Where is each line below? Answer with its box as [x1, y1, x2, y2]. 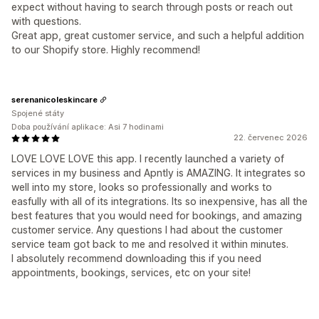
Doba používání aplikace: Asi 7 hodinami [11, 122, 164, 132]
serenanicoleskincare [11, 94, 98, 105]
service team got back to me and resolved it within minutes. [11, 238, 288, 251]
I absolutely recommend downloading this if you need [11, 252, 261, 265]
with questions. [11, 15, 81, 28]
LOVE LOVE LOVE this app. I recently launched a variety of [11, 152, 284, 165]
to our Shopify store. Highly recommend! [11, 43, 200, 56]
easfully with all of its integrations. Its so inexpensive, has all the [11, 195, 308, 208]
